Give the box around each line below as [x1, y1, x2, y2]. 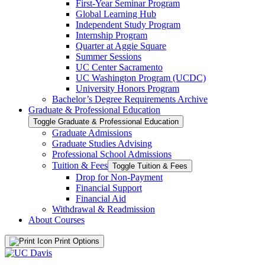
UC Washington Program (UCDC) [76, 72, 206, 83]
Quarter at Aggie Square [76, 40, 166, 51]
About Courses [28, 214, 85, 225]
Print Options [54, 236, 99, 245]
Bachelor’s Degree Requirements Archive [52, 93, 208, 104]
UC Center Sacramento [76, 62, 163, 72]
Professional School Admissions [52, 148, 172, 159]
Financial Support [76, 182, 142, 193]
